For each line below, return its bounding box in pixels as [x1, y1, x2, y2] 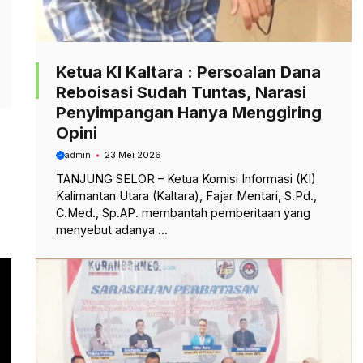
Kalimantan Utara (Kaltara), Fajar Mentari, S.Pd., [56, 189, 317, 203]
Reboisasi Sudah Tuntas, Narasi [56, 82, 306, 102]
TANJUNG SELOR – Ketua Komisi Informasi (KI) [56, 172, 316, 186]
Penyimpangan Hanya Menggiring [56, 102, 322, 122]
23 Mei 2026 [104, 149, 161, 161]
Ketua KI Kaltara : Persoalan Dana [56, 62, 321, 82]
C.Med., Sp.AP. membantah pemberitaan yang [56, 206, 310, 220]
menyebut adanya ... [56, 223, 168, 237]
